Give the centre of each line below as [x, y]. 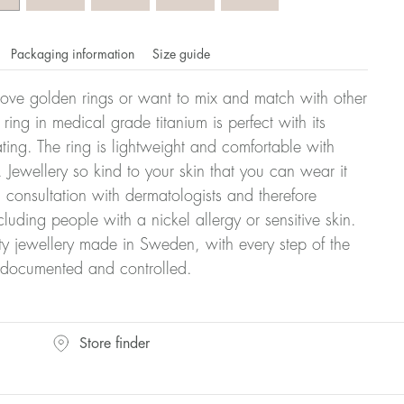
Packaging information [74, 54]
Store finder [114, 343]
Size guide [181, 54]
